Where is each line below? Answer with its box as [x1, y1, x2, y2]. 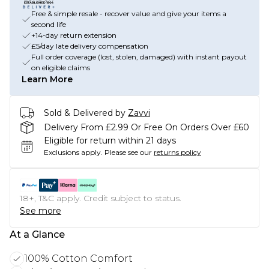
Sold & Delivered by [44, 107, 125, 118]
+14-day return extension [31, 31, 116, 40]
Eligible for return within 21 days [44, 135, 176, 146]
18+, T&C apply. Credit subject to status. [20, 193, 181, 204]
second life [31, 20, 66, 29]
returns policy [154, 148, 201, 157]
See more [20, 205, 61, 216]
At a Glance [10, 229, 65, 240]
